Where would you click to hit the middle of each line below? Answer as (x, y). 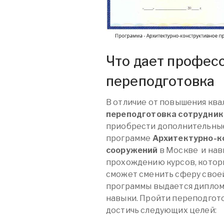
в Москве (178, 150)
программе (129, 138)
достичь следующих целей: (161, 210)
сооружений (132, 150)
